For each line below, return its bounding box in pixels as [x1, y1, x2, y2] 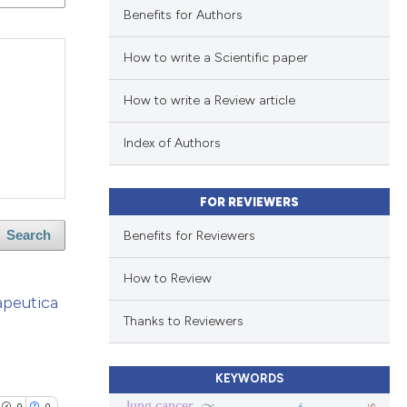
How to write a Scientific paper [123, 50, 308, 66]
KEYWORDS [214, 371, 283, 385]
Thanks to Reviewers [123, 313, 243, 330]
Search [6, 228, 52, 243]
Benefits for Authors [123, 7, 243, 24]
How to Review [123, 271, 212, 287]
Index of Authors [123, 135, 221, 152]
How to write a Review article [123, 93, 295, 109]
